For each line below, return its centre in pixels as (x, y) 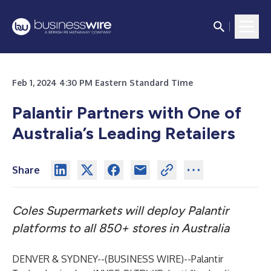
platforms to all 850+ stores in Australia (121, 228)
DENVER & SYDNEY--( (60, 259)
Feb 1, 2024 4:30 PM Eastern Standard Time (103, 83)
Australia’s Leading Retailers (124, 133)
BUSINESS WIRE (144, 259)
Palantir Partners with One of (127, 113)
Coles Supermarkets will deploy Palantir (120, 211)
